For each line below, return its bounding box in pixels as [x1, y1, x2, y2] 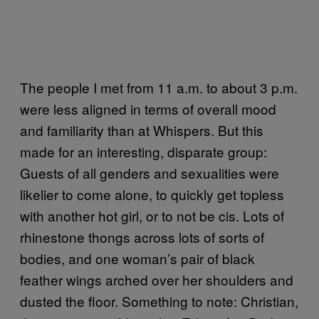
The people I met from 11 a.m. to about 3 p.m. [20, 78, 298, 98]
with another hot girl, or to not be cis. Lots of [20, 206, 284, 226]
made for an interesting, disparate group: [20, 142, 267, 162]
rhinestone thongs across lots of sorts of [20, 227, 264, 247]
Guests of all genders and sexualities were [20, 163, 279, 183]
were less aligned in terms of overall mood [20, 99, 276, 119]
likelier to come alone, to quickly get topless [20, 184, 284, 204]
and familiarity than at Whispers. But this [20, 120, 263, 140]
